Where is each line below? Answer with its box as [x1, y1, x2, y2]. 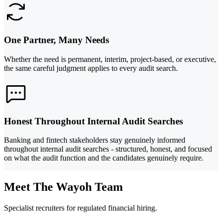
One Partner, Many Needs [4, 35, 109, 46]
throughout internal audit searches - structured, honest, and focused [4, 145, 212, 154]
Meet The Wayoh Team [4, 180, 123, 194]
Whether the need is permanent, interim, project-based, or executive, [4, 55, 216, 63]
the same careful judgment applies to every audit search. [4, 64, 178, 72]
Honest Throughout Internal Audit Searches [4, 115, 183, 126]
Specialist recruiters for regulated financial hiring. [4, 204, 157, 213]
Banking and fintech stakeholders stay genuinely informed [4, 136, 185, 145]
